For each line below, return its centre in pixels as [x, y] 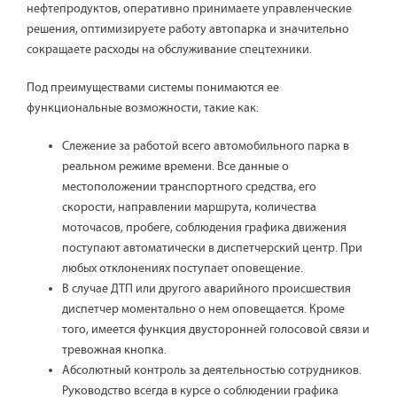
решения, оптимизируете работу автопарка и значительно [188, 30]
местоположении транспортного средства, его [189, 187]
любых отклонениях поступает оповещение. [183, 269]
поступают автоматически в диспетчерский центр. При [212, 249]
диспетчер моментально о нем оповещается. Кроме [203, 310]
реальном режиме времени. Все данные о [175, 167]
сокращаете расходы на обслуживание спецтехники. [169, 50]
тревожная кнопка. [114, 350]
